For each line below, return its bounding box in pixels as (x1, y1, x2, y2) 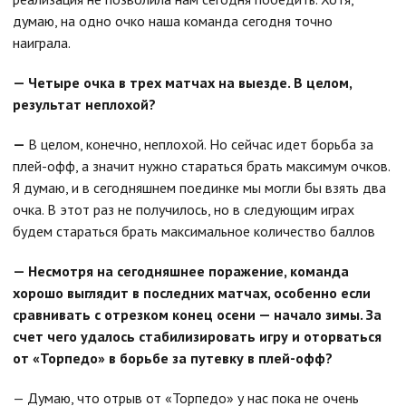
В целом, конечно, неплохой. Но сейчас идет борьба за (28, 135, 373, 153)
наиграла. (13, 34, 71, 52)
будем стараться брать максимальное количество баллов (13, 222, 375, 240)
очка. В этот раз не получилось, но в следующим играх (13, 200, 354, 218)
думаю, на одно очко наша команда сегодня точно (13, 12, 333, 30)
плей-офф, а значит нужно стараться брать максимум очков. (13, 157, 390, 175)
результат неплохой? (13, 95, 156, 113)
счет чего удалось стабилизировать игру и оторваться (13, 327, 382, 345)
